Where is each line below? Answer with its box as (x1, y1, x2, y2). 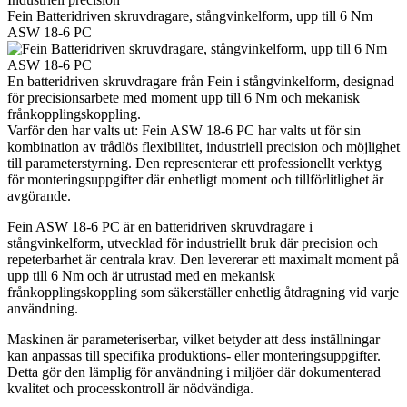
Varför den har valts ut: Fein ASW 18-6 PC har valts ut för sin (7, 122, 361, 138)
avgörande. (7, 187, 71, 203)
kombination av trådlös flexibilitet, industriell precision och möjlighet (7, 138, 400, 154)
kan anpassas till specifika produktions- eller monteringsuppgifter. (7, 347, 381, 363)
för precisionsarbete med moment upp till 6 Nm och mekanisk (7, 89, 360, 105)
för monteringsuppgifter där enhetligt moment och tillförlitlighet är (7, 171, 383, 187)
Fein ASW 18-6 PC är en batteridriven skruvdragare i (7, 218, 313, 234)
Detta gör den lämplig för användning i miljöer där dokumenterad (7, 363, 381, 380)
